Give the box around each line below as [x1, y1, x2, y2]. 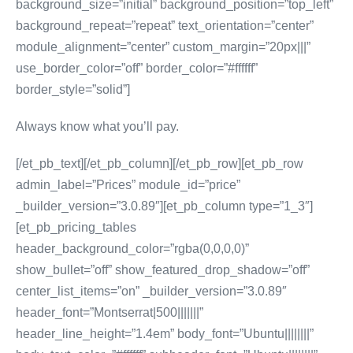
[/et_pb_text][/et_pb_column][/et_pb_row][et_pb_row [16, 157, 303, 170]
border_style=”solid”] [16, 83, 130, 96]
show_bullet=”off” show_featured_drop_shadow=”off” [16, 263, 310, 277]
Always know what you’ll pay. [16, 120, 179, 133]
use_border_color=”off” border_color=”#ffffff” [16, 61, 258, 75]
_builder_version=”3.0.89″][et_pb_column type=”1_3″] [16, 199, 313, 213]
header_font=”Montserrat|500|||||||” [16, 306, 203, 319]
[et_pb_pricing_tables [16, 221, 136, 234]
